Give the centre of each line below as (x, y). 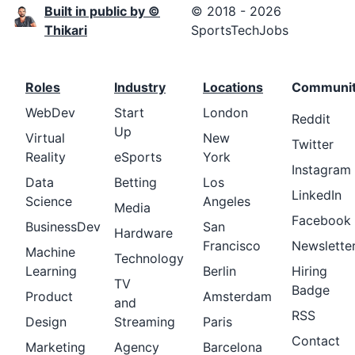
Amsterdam (237, 296)
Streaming (145, 322)
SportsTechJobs (239, 30)
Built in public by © (102, 11)
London (225, 113)
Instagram (321, 170)
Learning (51, 271)
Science (49, 201)
